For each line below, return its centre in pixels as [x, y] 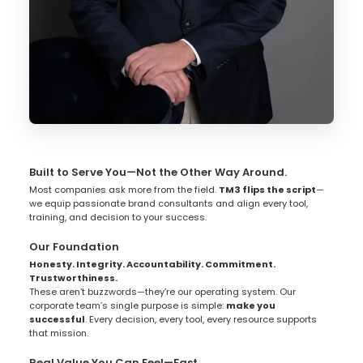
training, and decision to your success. [117, 218]
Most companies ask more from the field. [124, 190]
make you [250, 306]
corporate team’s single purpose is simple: [127, 306]
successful [57, 320]
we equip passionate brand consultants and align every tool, [168, 204]
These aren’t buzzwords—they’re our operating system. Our [162, 292]
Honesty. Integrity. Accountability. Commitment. [152, 265]
